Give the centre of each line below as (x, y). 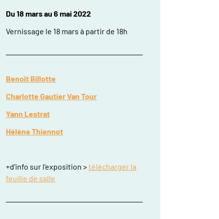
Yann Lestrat (28, 114)
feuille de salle (31, 178)
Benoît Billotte (31, 78)
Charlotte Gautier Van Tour (51, 96)
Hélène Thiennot (34, 131)
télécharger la (112, 166)
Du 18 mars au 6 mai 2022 (48, 13)
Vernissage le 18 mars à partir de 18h (67, 31)
